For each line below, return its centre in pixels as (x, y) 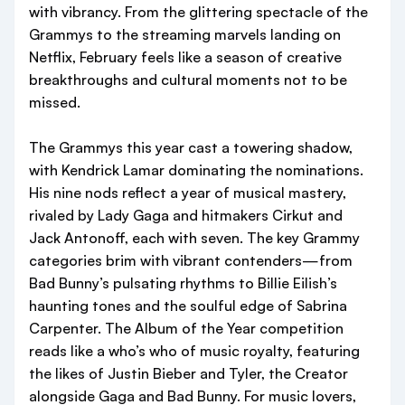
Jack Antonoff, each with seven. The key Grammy (194, 238)
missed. (55, 102)
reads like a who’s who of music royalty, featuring (194, 351)
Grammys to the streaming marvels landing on (185, 34)
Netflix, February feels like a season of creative (185, 57)
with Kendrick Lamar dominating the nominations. (196, 170)
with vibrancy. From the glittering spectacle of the (198, 12)
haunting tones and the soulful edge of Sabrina (188, 306)
